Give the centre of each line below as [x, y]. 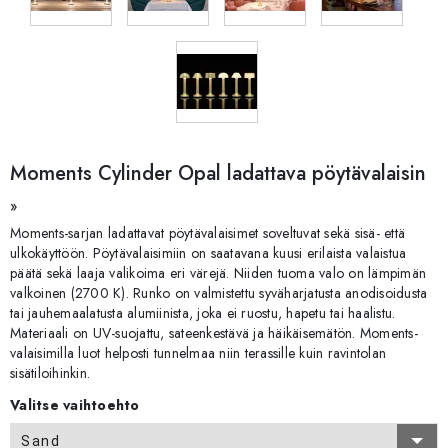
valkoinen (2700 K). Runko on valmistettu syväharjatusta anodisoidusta [219, 293]
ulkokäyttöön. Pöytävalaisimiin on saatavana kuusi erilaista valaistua [208, 253]
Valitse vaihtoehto [75, 405]
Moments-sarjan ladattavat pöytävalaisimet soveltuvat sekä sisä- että [208, 233]
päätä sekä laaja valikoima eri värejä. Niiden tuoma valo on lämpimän [218, 273]
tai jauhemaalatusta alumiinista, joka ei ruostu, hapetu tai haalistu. [203, 313]
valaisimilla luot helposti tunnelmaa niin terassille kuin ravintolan [198, 353]
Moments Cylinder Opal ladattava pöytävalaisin [218, 174]
